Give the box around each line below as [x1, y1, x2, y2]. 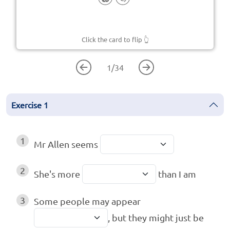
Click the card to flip [81, 35, 142, 44]
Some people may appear [34, 196, 143, 207]
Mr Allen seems [34, 139, 100, 150]
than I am [156, 168, 196, 180]
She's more [34, 168, 82, 180]
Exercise [11, 100, 42, 110]
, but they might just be [108, 212, 204, 223]
